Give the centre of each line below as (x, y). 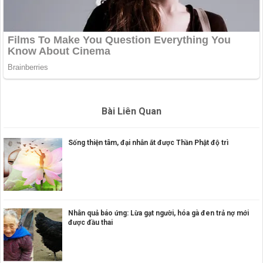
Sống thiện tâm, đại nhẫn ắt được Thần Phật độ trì (148, 142)
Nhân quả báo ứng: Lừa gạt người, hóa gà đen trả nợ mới (159, 213)
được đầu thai (90, 223)
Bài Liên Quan (131, 112)
